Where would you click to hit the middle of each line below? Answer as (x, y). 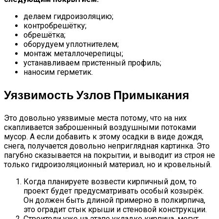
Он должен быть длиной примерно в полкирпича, (114, 200)
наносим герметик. (58, 72)
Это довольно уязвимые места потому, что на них (95, 118)
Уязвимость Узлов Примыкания (97, 95)
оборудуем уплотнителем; (71, 44)
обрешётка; (44, 35)
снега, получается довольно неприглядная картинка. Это (107, 146)
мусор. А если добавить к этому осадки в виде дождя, (104, 137)
